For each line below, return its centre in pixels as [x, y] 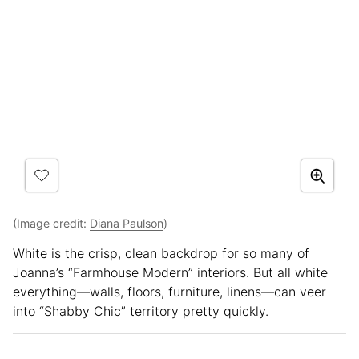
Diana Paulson [127, 224]
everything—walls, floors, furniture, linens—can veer [169, 292]
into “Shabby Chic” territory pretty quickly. [141, 311]
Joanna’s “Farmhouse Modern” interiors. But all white [170, 273]
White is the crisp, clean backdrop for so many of [161, 254]
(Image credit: [51, 224]
